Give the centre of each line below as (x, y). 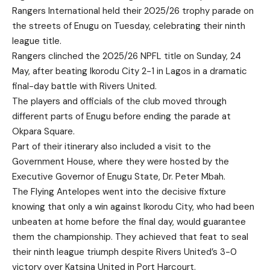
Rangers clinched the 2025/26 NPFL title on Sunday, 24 (127, 56)
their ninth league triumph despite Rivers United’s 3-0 (124, 252)
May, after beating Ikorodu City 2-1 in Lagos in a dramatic (130, 71)
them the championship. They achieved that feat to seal (130, 237)
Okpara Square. (43, 131)
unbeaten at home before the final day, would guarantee (129, 221)
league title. (37, 41)
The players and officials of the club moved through (119, 101)
